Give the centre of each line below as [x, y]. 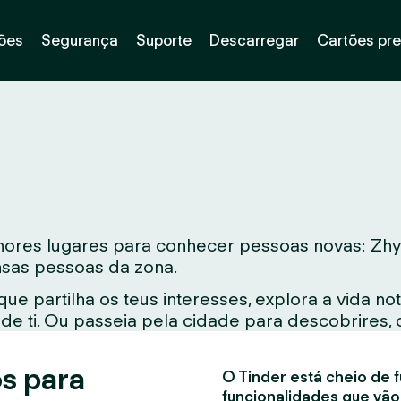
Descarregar [254, 40]
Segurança [79, 40]
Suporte [163, 40]
